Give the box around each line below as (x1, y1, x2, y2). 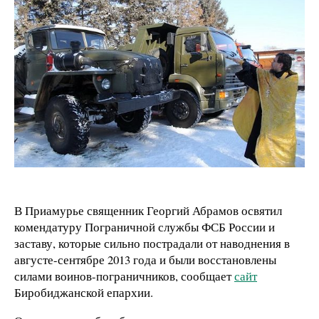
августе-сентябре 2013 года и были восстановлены (14, 251, 276, 268)
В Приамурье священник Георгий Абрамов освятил (14, 202, 282, 219)
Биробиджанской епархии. (14, 283, 153, 300)
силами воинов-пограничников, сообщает (14, 267, 234, 284)
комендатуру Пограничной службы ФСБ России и (14, 218, 275, 235)
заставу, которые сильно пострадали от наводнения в (14, 234, 290, 251)
